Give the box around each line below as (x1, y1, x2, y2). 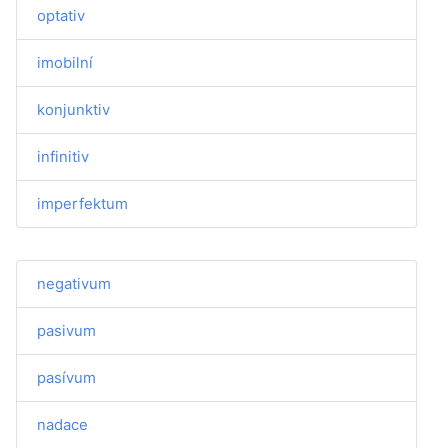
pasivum (37, 321, 96, 340)
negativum (37, 274, 111, 293)
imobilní (37, 53, 93, 72)
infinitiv (37, 147, 89, 166)
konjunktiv (37, 100, 110, 119)
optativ (37, 6, 85, 25)
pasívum (37, 368, 96, 387)
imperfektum (37, 194, 128, 213)
